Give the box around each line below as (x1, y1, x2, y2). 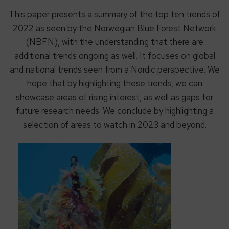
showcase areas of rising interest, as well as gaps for (16, 91, 213, 103)
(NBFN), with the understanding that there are (26, 36, 203, 48)
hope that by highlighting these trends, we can (27, 77, 202, 89)
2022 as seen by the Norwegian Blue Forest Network (13, 22, 216, 34)
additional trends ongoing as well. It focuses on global (14, 50, 215, 61)
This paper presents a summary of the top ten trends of (9, 8, 220, 20)
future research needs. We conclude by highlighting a (15, 105, 214, 117)
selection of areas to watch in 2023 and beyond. (22, 119, 207, 130)
